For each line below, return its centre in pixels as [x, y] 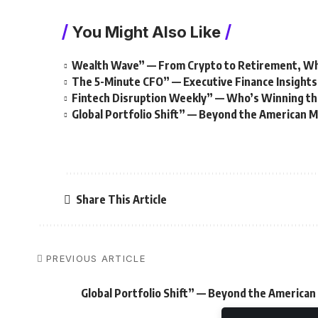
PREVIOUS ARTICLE [96, 258]
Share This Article [122, 199]
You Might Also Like [147, 32]
